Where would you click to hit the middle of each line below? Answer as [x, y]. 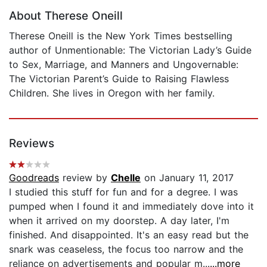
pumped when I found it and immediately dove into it [131, 206]
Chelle [126, 177]
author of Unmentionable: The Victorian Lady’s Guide [130, 50]
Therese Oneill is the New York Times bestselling [121, 35]
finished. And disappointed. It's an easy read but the [129, 235]
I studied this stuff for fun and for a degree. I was [123, 192]
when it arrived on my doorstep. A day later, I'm [119, 220]
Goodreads [34, 177]
